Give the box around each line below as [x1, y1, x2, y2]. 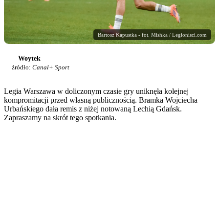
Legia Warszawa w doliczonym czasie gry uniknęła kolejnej [4, 87, 189, 96]
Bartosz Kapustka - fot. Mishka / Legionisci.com [98, 32, 207, 38]
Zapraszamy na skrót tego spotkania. [4, 113, 116, 122]
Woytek [18, 55, 41, 63]
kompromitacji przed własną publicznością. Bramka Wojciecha [4, 96, 197, 105]
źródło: [12, 64, 32, 71]
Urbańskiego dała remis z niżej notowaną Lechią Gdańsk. [4, 105, 182, 113]
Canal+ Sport [32, 64, 69, 71]
